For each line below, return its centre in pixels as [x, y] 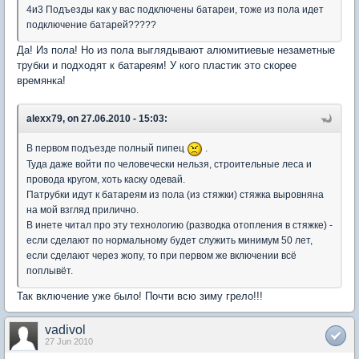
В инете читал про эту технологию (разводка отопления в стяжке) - [179, 225]
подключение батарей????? [91, 24]
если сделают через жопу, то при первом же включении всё [161, 255]
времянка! [41, 80]
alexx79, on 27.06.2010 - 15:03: [97, 118]
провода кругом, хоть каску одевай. [106, 179]
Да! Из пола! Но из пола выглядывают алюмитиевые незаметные [176, 50]
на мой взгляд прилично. [83, 210]
